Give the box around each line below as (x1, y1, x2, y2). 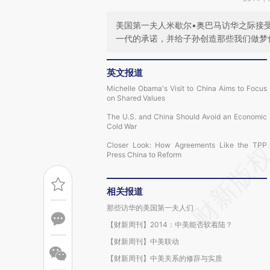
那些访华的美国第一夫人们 (107, 203, 193, 212)
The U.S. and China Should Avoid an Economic (107, 112, 267, 121)
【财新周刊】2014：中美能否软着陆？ (107, 220, 233, 229)
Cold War (107, 122, 137, 131)
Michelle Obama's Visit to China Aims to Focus (107, 84, 267, 93)
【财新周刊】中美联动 (107, 237, 179, 246)
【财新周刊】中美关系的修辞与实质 (107, 254, 222, 263)
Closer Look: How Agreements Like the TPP (107, 140, 267, 149)
